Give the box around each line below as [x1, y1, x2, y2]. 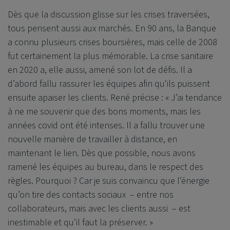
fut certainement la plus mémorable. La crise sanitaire [8, 50, 213, 63]
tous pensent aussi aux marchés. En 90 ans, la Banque [8, 22, 216, 35]
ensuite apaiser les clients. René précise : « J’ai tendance [8, 91, 222, 105]
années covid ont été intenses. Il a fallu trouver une [8, 119, 205, 132]
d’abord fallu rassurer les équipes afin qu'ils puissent [8, 78, 210, 91]
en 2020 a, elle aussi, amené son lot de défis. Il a [8, 64, 192, 77]
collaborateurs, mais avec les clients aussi [8, 202, 172, 216]
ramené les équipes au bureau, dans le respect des [8, 161, 203, 174]
